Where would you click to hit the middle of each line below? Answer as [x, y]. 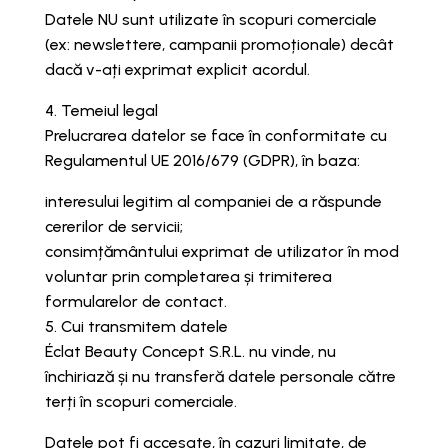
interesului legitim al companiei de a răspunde [213, 202]
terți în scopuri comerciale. [140, 402]
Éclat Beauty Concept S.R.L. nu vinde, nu [190, 352]
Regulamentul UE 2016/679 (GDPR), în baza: [202, 161]
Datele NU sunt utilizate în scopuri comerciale [210, 20]
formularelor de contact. [135, 302]
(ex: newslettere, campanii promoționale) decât [219, 45]
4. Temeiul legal [101, 111]
